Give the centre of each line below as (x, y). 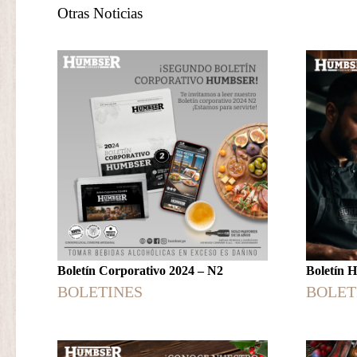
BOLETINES (100, 292)
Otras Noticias (100, 13)
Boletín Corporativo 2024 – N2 (140, 271)
